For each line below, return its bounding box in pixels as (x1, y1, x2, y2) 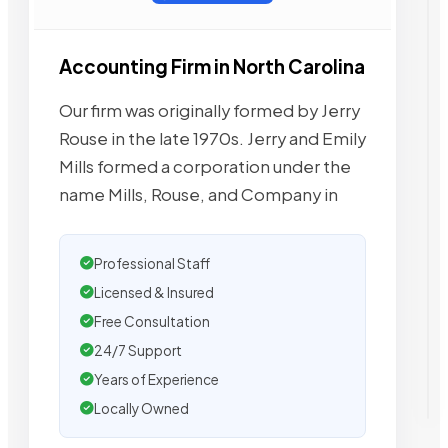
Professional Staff (94, 254, 210, 272)
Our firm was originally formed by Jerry (59, 99, 360, 121)
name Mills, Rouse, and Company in (59, 183, 338, 205)
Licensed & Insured (94, 283, 214, 301)
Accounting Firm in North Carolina (59, 55, 365, 78)
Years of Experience (94, 370, 219, 388)
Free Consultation (94, 312, 210, 330)
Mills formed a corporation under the (59, 155, 351, 177)
